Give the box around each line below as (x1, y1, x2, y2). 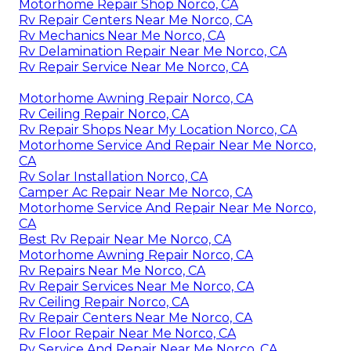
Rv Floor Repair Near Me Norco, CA (19, 325, 236, 341)
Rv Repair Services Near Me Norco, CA (19, 278, 254, 294)
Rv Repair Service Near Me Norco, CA (19, 59, 248, 74)
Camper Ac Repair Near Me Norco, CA (19, 184, 252, 200)
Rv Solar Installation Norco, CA (19, 168, 208, 184)
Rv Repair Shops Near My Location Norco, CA (19, 121, 297, 137)
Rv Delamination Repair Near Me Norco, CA (19, 43, 287, 59)
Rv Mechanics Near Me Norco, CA (19, 27, 225, 43)
